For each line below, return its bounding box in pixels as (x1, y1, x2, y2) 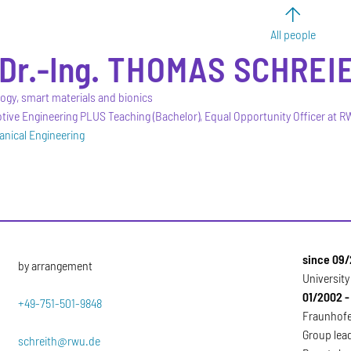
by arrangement (18, 257, 93, 273)
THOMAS (107, 48, 226, 89)
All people (270, 27, 316, 42)
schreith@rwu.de (18, 332, 101, 348)
